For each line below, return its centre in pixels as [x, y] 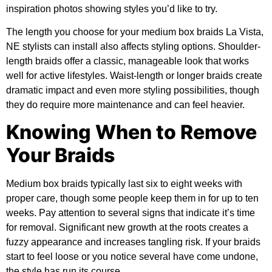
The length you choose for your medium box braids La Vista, [135, 32]
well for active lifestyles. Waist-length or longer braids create [134, 76]
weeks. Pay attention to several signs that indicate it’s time [131, 213]
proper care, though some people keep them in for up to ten [132, 199]
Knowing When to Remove [131, 132]
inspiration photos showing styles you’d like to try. [112, 8]
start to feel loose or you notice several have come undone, [132, 257]
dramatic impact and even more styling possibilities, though [133, 90]
